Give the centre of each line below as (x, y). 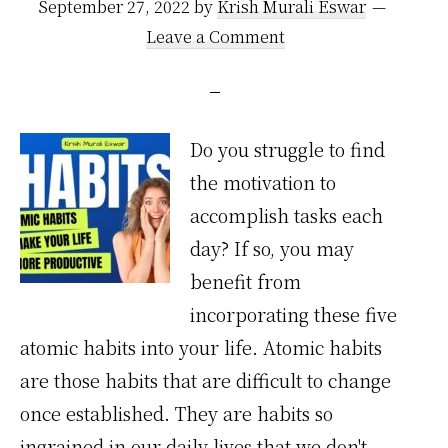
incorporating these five (293, 314)
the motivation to (263, 182)
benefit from (245, 281)
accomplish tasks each (286, 215)
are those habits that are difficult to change (205, 380)
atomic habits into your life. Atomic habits (201, 347)
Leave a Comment (215, 36)
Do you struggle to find (287, 149)
